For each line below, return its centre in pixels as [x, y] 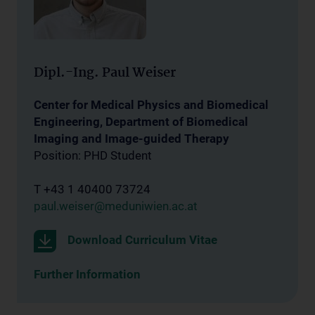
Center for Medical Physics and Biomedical [151, 105]
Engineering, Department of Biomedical [141, 122]
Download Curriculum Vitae [142, 239]
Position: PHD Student [93, 155]
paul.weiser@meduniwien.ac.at [116, 206]
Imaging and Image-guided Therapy [131, 139]
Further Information [87, 274]
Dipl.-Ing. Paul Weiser [105, 73]
